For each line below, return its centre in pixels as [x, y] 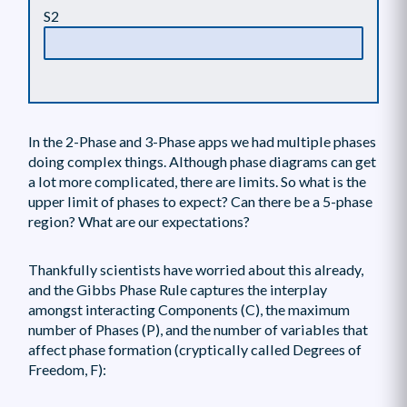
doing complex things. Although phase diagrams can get [202, 162]
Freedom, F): [67, 369]
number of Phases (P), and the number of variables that [198, 329]
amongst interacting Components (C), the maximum [189, 309]
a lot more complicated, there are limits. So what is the [197, 182]
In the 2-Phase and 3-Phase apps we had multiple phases [202, 142]
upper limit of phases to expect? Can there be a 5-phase [200, 202]
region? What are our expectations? [139, 222]
